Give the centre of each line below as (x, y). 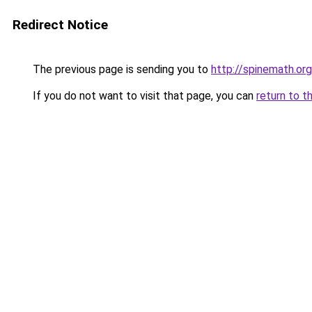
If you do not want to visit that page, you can (143, 96)
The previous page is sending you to (120, 69)
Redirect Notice (60, 25)
